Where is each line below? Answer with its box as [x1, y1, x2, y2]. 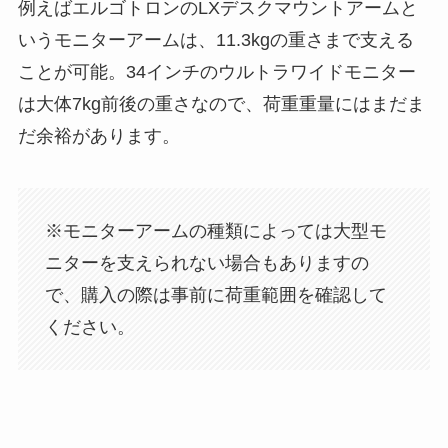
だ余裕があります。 [17, 126, 180, 147]
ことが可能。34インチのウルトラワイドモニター [17, 62, 416, 83]
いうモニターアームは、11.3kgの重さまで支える [17, 30, 414, 51]
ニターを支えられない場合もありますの [44, 253, 369, 273]
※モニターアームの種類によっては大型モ [44, 221, 387, 241]
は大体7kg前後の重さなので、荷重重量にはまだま [17, 94, 425, 115]
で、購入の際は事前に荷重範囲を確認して [44, 285, 387, 305]
